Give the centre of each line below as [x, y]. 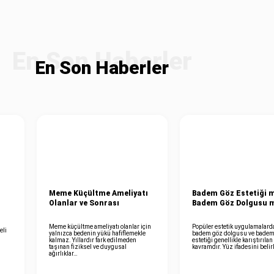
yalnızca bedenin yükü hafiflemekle [97, 233]
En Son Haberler [102, 67]
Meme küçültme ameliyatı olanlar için [100, 226]
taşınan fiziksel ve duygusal [87, 246]
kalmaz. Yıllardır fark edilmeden [92, 240]
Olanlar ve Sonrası [84, 203]
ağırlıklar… [63, 253]
